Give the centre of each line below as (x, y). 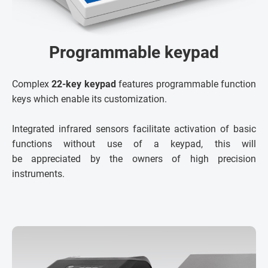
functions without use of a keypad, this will (134, 144)
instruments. (38, 174)
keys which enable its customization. (89, 99)
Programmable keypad (134, 53)
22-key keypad (85, 84)
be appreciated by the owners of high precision (134, 159)
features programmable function (188, 84)
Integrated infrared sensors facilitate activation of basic (134, 129)
